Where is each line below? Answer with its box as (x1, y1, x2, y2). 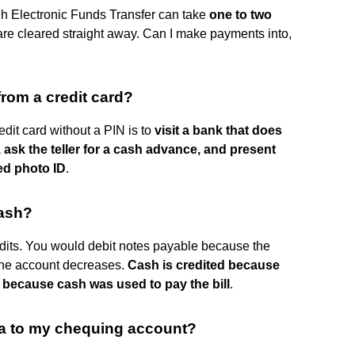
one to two (209, 7, 272, 21)
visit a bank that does (155, 123, 282, 137)
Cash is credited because (128, 258, 280, 272)
